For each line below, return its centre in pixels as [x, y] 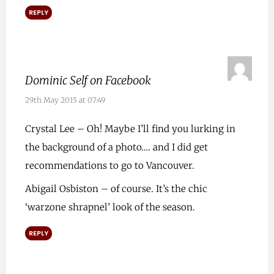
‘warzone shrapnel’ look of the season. [110, 207]
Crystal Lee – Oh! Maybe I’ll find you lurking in [130, 129]
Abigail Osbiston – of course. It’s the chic [116, 189]
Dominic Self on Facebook [88, 81]
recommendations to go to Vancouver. [109, 166]
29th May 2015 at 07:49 [65, 100]
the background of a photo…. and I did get [116, 147]
